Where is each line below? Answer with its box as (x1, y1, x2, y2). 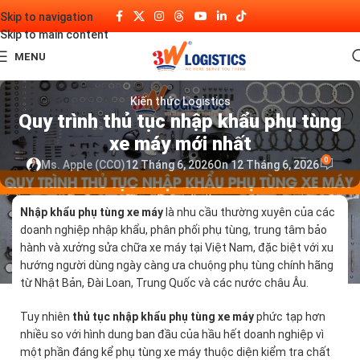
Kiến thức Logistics (129, 95, 231, 108)
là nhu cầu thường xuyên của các (163, 205, 335, 219)
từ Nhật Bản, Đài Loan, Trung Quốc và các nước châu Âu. (20, 276, 309, 289)
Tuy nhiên (20, 309, 72, 323)
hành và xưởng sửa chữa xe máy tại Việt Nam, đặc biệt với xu (20, 240, 333, 254)
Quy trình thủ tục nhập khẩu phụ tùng (18, 110, 342, 133)
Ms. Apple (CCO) (40, 158, 125, 172)
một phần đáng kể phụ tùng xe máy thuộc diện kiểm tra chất (20, 345, 330, 358)
